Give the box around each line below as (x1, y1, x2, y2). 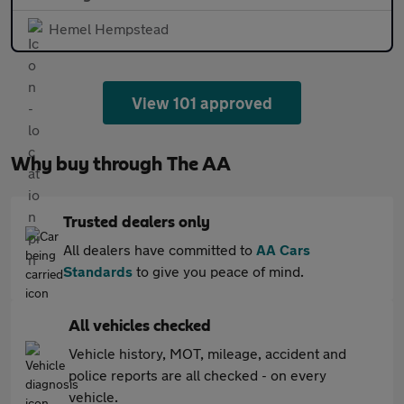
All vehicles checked (69, 317, 211, 335)
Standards (63, 262, 133, 280)
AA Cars (256, 240, 310, 258)
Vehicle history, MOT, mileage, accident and (69, 344, 346, 362)
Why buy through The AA (11, 153, 231, 174)
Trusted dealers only (63, 214, 210, 231)
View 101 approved (131, 92, 273, 113)
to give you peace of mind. (133, 262, 304, 280)
